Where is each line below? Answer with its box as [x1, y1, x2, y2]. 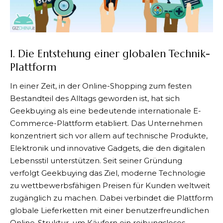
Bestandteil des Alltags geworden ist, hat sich [10, 93, 180, 103]
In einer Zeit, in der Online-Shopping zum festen [10, 81, 192, 91]
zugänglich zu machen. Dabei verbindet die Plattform [10, 193, 213, 203]
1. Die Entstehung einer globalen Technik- [10, 47, 210, 60]
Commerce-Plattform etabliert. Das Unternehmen [10, 118, 203, 128]
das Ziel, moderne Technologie [89, 168, 206, 178]
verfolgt [10, 168, 41, 178]
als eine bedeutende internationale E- [58, 106, 201, 115]
